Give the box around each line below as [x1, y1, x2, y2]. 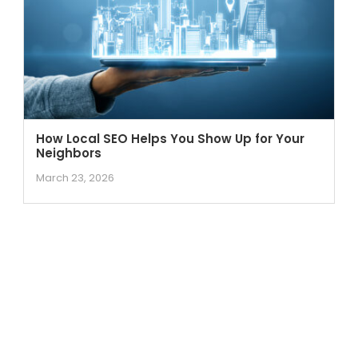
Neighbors [35, 144, 101, 161]
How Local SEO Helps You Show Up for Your [35, 129, 304, 147]
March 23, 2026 [35, 169, 114, 185]
